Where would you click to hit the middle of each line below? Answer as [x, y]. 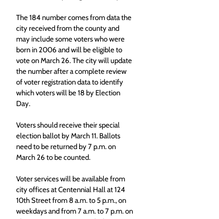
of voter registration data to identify [70, 82]
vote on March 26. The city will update [75, 61]
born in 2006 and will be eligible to [70, 50]
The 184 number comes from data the [75, 18]
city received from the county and [68, 28]
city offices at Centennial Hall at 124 [71, 190]
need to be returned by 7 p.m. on [67, 147]
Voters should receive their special [69, 125]
